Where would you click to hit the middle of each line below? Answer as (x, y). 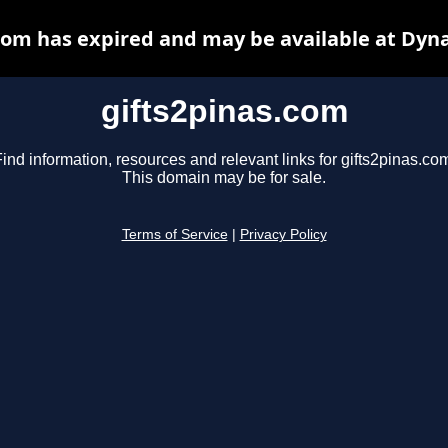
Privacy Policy (283, 235)
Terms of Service (174, 235)
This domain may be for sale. (224, 178)
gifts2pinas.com (224, 111)
